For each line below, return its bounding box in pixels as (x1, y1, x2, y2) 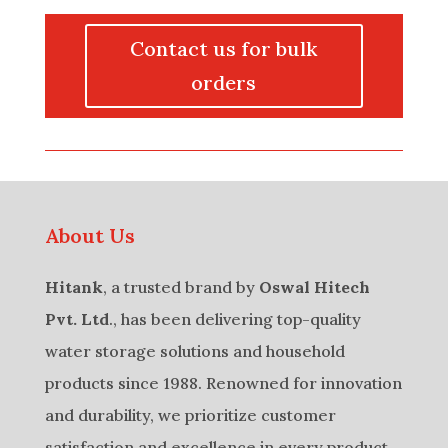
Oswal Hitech (258, 277, 370, 298)
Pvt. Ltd (44, 309, 109, 330)
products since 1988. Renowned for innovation (44, 373, 402, 394)
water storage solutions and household (44, 341, 345, 362)
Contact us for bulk (130, 36, 318, 62)
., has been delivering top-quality (108, 309, 361, 330)
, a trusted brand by (102, 277, 259, 298)
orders (191, 70, 257, 96)
